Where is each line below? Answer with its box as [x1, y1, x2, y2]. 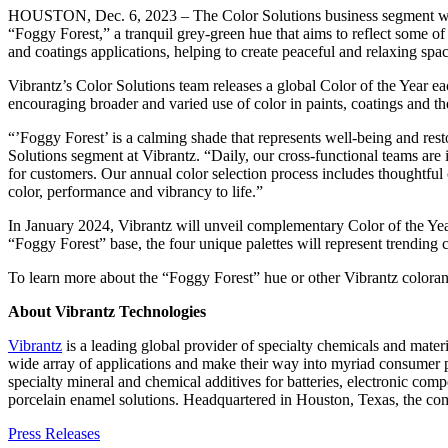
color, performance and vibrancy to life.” [8, 183, 267, 201]
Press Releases [8, 425, 100, 443]
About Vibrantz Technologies [8, 303, 206, 321]
